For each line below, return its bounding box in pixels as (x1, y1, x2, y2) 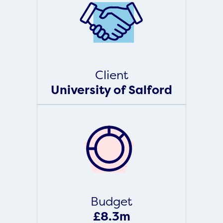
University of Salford (51, 82, 172, 98)
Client (95, 67, 128, 83)
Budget (91, 193, 132, 210)
